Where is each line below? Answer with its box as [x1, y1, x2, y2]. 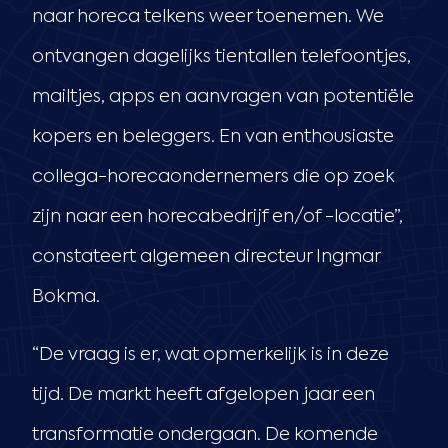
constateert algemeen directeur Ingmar [32, 247, 380, 266]
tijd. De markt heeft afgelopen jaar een [32, 385, 375, 404]
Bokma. [32, 287, 100, 306]
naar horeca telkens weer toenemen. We [32, 7, 384, 26]
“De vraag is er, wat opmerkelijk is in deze [32, 345, 389, 364]
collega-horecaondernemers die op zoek [32, 167, 395, 186]
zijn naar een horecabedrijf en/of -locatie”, [32, 207, 403, 226]
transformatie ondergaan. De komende [32, 425, 378, 444]
